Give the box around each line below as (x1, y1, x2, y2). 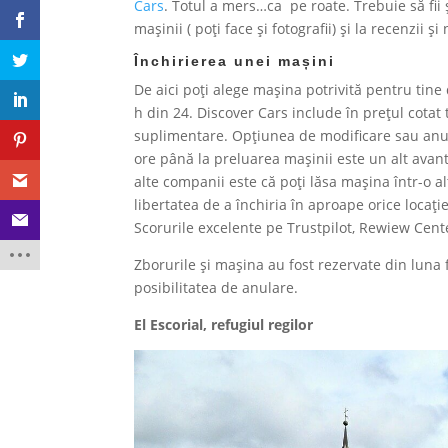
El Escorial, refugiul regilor (134, 315, 314, 335)
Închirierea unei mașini (134, 53, 336, 70)
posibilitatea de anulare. (134, 278, 307, 298)
